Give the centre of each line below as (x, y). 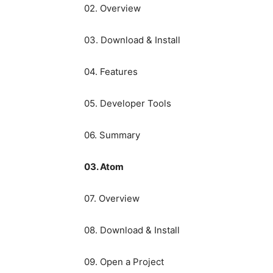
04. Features (111, 72)
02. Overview (112, 9)
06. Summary (112, 135)
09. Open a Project (124, 262)
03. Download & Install (132, 40)
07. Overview (112, 199)
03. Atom (104, 167)
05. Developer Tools (128, 104)
